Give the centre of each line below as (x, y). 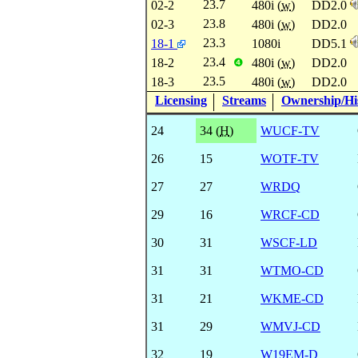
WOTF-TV (290, 158)
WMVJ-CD (290, 326)
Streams (244, 100)
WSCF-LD (289, 242)
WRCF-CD (290, 214)
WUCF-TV (290, 130)
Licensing (181, 100)
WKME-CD (292, 298)
